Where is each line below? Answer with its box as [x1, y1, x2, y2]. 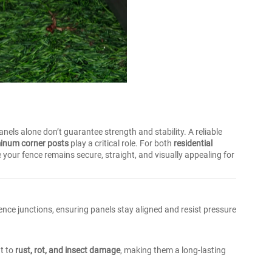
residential [174, 138, 212, 148]
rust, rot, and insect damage [15, 245, 120, 255]
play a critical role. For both [69, 138, 174, 148]
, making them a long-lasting [120, 245, 226, 255]
